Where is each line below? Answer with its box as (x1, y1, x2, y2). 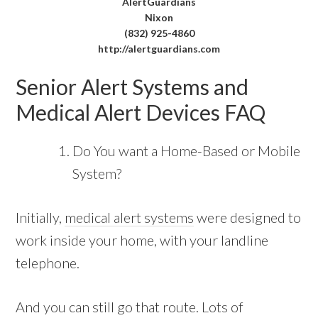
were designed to (194, 208, 302, 226)
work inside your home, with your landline (16, 231, 269, 248)
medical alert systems (65, 208, 194, 226)
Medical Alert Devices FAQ (16, 99, 266, 125)
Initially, (16, 208, 65, 226)
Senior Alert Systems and (16, 73, 249, 99)
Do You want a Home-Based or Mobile (72, 141, 301, 159)
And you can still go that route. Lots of (16, 297, 244, 315)
